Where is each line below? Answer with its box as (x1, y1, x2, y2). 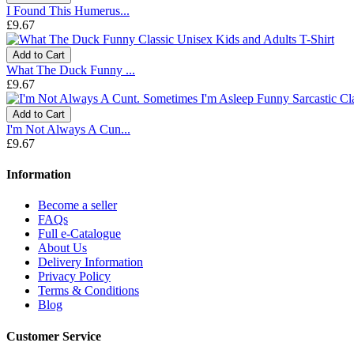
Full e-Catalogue (38, 227, 121, 241)
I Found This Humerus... (6, 3, 130, 17)
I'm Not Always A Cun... (6, 122, 130, 136)
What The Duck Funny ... (6, 62, 135, 77)
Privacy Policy (38, 269, 111, 284)
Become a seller (38, 198, 117, 213)
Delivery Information (38, 255, 143, 269)
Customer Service (6, 329, 101, 343)
